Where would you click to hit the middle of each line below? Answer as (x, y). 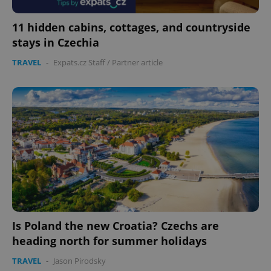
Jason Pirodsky (80, 261)
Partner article (137, 62)
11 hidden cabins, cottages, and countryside (131, 27)
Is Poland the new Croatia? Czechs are (116, 226)
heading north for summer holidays (109, 241)
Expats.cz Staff (79, 62)
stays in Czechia (56, 42)
